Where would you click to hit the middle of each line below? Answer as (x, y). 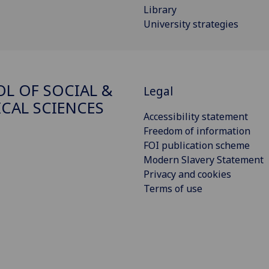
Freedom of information (197, 131)
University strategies (191, 24)
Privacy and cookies (187, 174)
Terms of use (173, 189)
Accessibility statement (196, 117)
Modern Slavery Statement (204, 160)
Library (160, 9)
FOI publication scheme (197, 146)
